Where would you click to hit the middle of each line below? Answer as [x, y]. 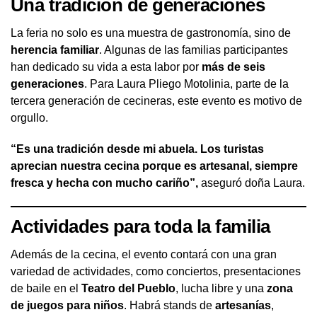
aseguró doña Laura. [252, 183]
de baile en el [46, 288]
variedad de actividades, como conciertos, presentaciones [156, 271]
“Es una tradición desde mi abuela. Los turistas [137, 149]
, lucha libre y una [221, 288]
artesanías [243, 305]
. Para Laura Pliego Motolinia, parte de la [186, 83]
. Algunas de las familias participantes [194, 50]
